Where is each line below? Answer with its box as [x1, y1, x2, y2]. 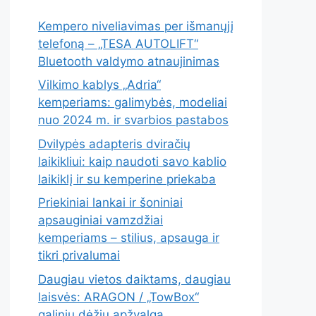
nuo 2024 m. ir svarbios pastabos [38, 113, 229, 128]
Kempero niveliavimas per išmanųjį [38, 18, 233, 33]
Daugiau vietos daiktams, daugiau [38, 272, 231, 286]
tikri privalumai [38, 248, 120, 263]
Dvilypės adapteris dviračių [38, 136, 190, 151]
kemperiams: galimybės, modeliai [38, 95, 227, 110]
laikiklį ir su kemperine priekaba [38, 171, 216, 186]
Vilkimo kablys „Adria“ [38, 78, 161, 92]
